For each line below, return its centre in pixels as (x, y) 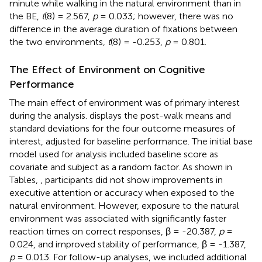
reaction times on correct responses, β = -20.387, (114, 231)
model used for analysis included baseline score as (114, 154)
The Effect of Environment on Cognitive (107, 69)
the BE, (25, 16)
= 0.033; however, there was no (166, 16)
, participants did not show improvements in (132, 180)
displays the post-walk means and (160, 115)
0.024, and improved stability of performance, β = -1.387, (128, 244)
